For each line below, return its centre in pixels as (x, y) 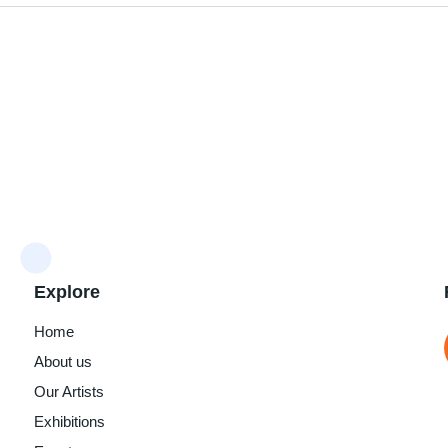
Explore (67, 292)
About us (63, 361)
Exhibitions (69, 421)
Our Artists (69, 391)
